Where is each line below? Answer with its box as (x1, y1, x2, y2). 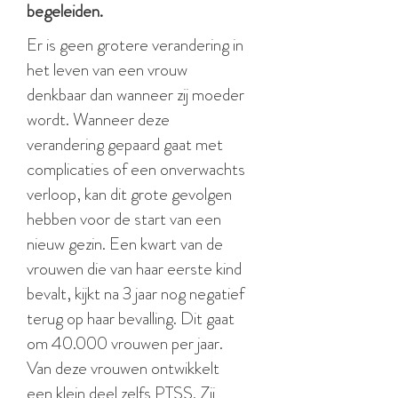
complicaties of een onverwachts (27, 156, 245, 182)
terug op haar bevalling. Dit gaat (27, 306, 235, 331)
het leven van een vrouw (27, 57, 187, 83)
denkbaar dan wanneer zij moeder (27, 82, 244, 107)
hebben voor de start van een (27, 206, 221, 232)
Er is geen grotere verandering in (27, 32, 243, 58)
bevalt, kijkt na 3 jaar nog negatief (27, 281, 244, 306)
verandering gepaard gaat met (27, 131, 223, 157)
